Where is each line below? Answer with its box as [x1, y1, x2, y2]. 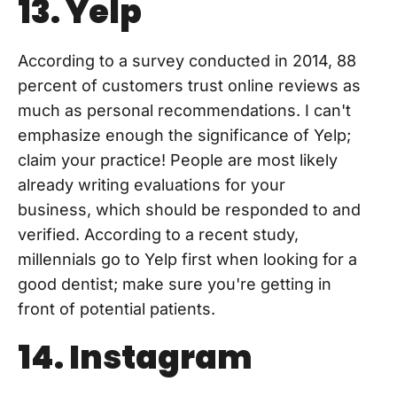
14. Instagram [18, 335, 253, 381]
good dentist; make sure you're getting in [18, 275, 331, 294]
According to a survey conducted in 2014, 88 [18, 51, 356, 71]
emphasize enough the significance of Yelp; [18, 126, 351, 145]
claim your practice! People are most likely [18, 151, 338, 170]
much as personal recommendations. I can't [18, 101, 351, 121]
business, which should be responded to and [18, 200, 361, 220]
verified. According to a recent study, [18, 225, 299, 245]
